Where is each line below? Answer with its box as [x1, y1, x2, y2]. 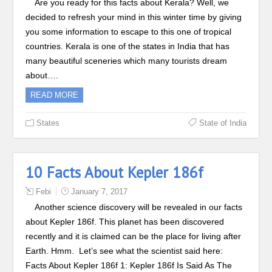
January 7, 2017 [71, 187, 128, 196]
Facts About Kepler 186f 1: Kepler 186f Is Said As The [25, 260, 233, 270]
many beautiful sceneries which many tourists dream [25, 56, 228, 66]
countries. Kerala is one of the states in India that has [25, 41, 230, 51]
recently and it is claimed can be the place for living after [25, 231, 242, 241]
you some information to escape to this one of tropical [25, 27, 232, 36]
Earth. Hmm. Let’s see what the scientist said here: [25, 246, 223, 256]
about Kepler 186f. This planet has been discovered [25, 217, 225, 226]
